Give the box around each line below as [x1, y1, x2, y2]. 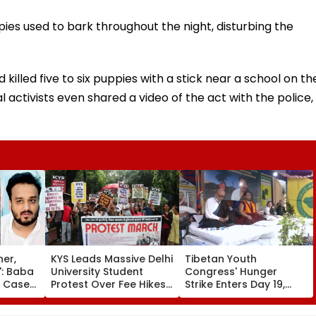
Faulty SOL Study [51, 289, 135, 304]
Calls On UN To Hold [185, 289, 288, 304]
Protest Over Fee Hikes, [51, 276, 168, 291]
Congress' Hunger [185, 264, 277, 279]
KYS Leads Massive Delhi [51, 251, 173, 266]
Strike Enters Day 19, [185, 276, 285, 291]
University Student [51, 264, 143, 279]
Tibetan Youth [185, 251, 257, 266]
